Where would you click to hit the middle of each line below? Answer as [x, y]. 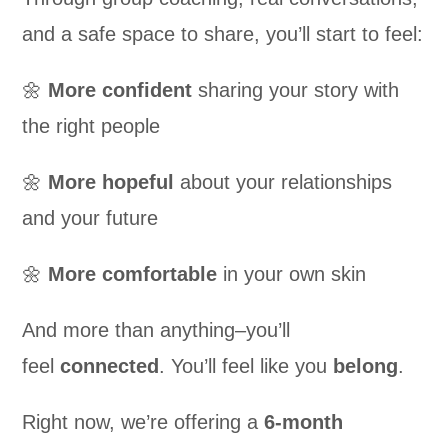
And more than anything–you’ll [156, 329]
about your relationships [283, 181]
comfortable [160, 273]
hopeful [138, 181]
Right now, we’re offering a [143, 421]
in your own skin [292, 273]
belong [366, 365]
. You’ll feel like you [246, 365]
